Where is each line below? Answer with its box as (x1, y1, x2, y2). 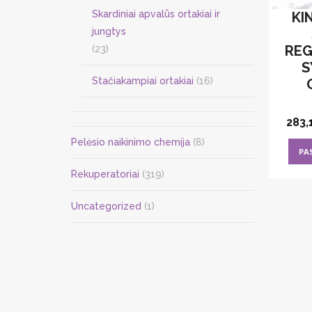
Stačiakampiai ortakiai (92, 75, 194, 86)
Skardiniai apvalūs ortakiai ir (92, 8, 220, 19)
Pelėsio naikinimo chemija (71, 136, 190, 148)
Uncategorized (71, 201, 141, 212)
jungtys (92, 26, 126, 37)
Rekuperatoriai (71, 169, 139, 180)
